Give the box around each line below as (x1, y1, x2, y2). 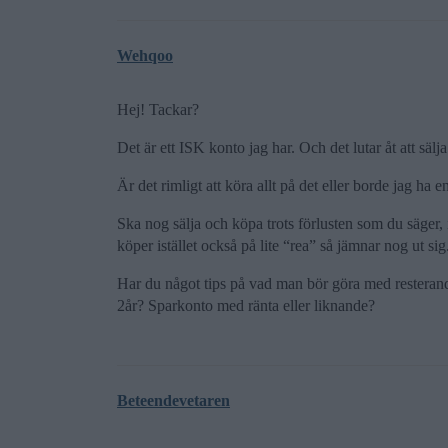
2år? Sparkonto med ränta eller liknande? (117, 297, 375, 314)
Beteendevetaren (117, 392, 230, 409)
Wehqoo (117, 47, 173, 64)
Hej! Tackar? (117, 101, 199, 118)
